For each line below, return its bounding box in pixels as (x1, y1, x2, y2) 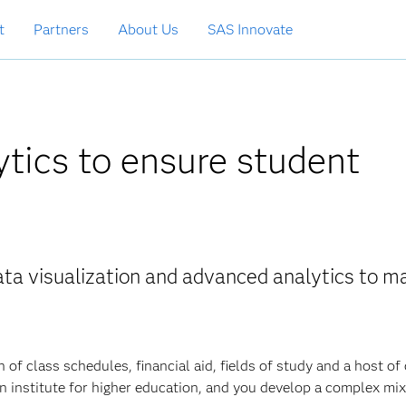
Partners (34, 21, 89, 38)
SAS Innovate (208, 21, 293, 38)
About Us (118, 21, 179, 38)
